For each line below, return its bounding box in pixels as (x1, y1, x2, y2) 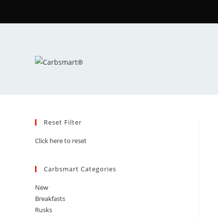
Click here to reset (35, 136, 87, 145)
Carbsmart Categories (44, 164, 116, 173)
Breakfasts (35, 194, 65, 203)
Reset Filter (44, 118, 82, 127)
